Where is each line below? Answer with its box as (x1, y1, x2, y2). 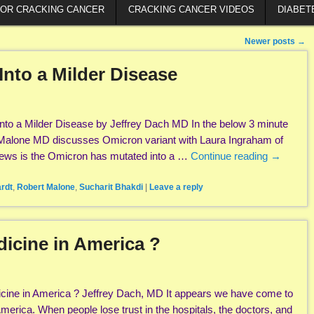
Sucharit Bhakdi (79, 182, 143, 193)
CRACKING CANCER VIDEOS (128, 4, 254, 15)
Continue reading (191, 150, 271, 163)
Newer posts (245, 36, 297, 47)
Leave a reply (149, 182, 203, 193)
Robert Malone (17, 182, 75, 193)
